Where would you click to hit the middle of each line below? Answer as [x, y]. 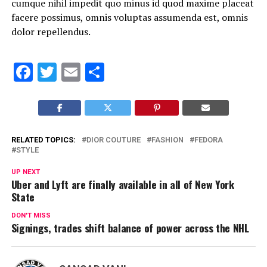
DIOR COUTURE [113, 140]
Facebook [72, 72]
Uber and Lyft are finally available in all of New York [122, 184]
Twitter [86, 72]
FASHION [167, 140]
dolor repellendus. [51, 32]
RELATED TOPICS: [43, 140]
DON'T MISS [31, 215]
